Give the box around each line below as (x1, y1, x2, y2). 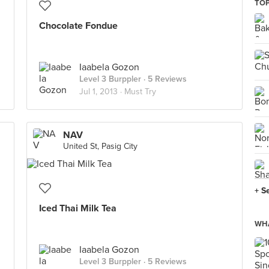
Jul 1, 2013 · (79, 86, 124, 97)
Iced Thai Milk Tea (39, 202, 116, 214)
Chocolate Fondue (39, 20, 118, 32)
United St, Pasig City (63, 141, 138, 151)
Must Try (124, 86, 156, 97)
